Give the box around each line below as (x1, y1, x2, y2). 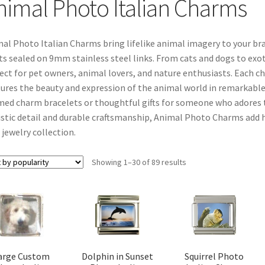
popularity (185, 182, 222, 193)
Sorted (185, 156, 211, 167)
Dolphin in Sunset (82, 250, 154, 262)
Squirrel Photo (184, 250, 244, 262)
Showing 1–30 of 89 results (91, 156, 186, 167)
